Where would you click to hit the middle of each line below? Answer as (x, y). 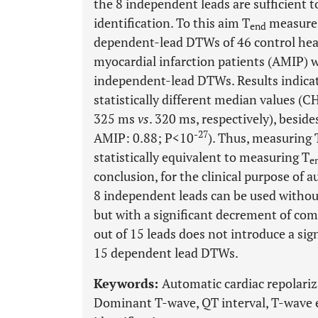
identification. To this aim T (172, 23)
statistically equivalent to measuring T (202, 157)
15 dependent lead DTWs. (166, 253)
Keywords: (128, 283)
